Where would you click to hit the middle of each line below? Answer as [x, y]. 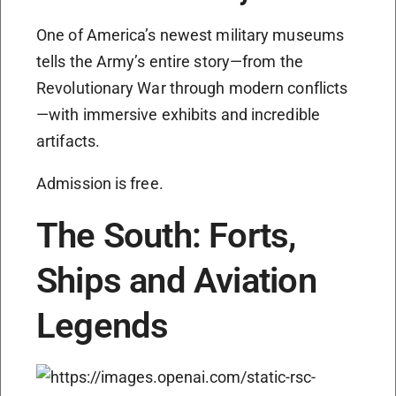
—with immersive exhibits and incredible [178, 115]
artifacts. [68, 141]
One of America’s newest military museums [190, 35]
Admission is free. [100, 184]
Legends [103, 326]
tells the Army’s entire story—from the [170, 62]
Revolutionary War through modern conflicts [192, 88]
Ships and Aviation [176, 281]
